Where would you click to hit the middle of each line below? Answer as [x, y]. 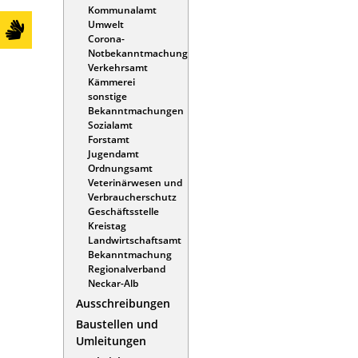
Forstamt [109, 139]
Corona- [106, 38]
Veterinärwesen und [135, 182]
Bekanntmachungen [136, 110]
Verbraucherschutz [132, 197]
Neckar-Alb [113, 283]
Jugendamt [113, 153]
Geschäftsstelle [123, 211]
